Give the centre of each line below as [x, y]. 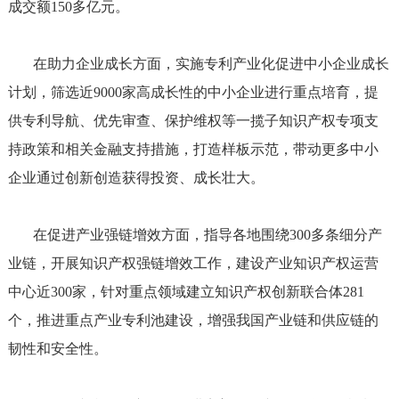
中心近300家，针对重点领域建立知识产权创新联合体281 [186, 292]
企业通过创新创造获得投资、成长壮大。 [136, 178]
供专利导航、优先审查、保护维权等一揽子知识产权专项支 [193, 121]
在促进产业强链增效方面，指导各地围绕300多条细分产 [195, 235]
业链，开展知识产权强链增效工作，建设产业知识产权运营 [193, 263]
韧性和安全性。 [57, 349]
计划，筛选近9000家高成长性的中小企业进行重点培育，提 [193, 92]
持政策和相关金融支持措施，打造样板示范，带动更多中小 [193, 149]
